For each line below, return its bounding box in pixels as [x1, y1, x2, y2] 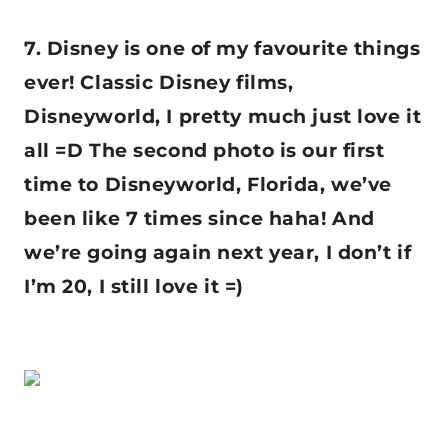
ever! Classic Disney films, [24, 71, 294, 95]
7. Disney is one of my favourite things [24, 37, 421, 61]
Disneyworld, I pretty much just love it [24, 105, 422, 129]
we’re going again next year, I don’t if [24, 241, 412, 265]
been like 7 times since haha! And [24, 207, 375, 231]
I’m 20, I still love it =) [24, 275, 244, 299]
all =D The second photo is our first [24, 139, 385, 163]
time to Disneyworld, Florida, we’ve [24, 173, 392, 197]
